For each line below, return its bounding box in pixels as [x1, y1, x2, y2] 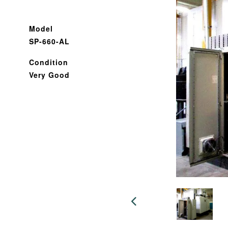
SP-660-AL [29, 36, 70, 46]
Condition [29, 57, 68, 67]
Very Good [29, 70, 70, 80]
